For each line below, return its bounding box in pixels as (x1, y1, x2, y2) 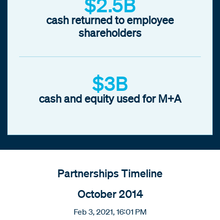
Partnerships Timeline (57, 165, 163, 180)
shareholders (79, 26, 141, 39)
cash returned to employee (46, 13, 174, 27)
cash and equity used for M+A (39, 91, 181, 105)
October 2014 (77, 186, 143, 200)
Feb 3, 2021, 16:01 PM (73, 206, 147, 217)
